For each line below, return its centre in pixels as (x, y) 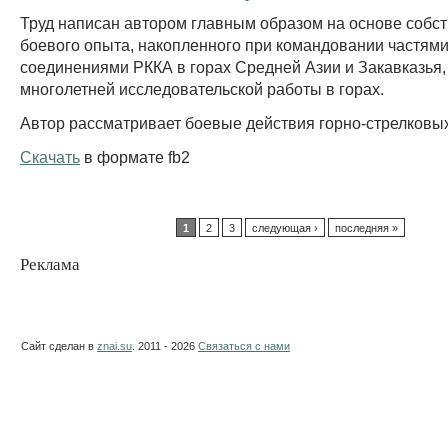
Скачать (50, 156)
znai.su (114, 346)
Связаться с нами (244, 346)
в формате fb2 (135, 156)
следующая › (284, 227)
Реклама (50, 264)
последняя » (366, 227)
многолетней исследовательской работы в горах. (202, 88)
